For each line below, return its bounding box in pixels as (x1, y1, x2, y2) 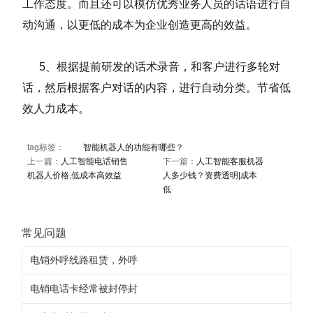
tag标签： (27, 143, 83, 152)
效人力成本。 (22, 103, 89, 115)
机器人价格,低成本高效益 (27, 170, 122, 180)
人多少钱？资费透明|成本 (162, 170, 257, 180)
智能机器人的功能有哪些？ (82, 143, 184, 152)
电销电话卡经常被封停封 (29, 283, 138, 295)
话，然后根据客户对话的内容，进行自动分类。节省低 (22, 82, 291, 94)
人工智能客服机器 (196, 156, 263, 166)
